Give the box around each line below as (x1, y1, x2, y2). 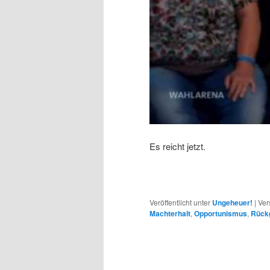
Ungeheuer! (212, 197, 253, 209)
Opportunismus (194, 208, 247, 219)
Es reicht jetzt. (149, 139, 206, 152)
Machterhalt (149, 208, 190, 219)
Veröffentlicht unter (149, 197, 210, 208)
